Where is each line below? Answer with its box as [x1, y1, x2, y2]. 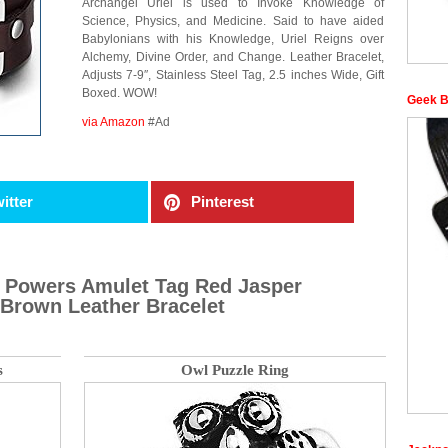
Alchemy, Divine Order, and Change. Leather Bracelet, [82, 50, 384, 64]
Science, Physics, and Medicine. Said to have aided [82, 14, 384, 28]
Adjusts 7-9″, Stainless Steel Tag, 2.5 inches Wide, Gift [82, 68, 384, 82]
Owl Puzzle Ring [181, 362, 289, 378]
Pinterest [191, 193, 255, 210]
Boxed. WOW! [82, 86, 157, 100]
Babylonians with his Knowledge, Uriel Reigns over [82, 32, 384, 46]
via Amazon [82, 115, 145, 129]
